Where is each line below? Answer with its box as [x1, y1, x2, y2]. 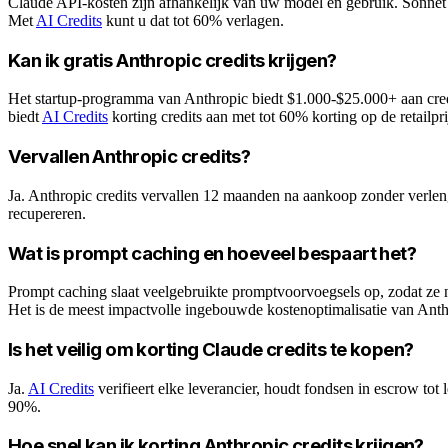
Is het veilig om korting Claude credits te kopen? [8, 337, 414, 361]
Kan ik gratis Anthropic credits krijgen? [8, 48, 337, 72]
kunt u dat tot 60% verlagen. [102, 11, 284, 29]
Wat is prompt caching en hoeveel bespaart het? [8, 241, 417, 265]
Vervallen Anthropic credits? [8, 145, 251, 169]
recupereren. [8, 204, 86, 222]
